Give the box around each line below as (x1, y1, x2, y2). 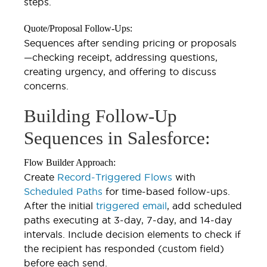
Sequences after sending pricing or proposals (24, 37, 237, 48)
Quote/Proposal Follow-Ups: (24, 23, 132, 33)
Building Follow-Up (24, 105, 177, 126)
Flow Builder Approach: (24, 157, 116, 167)
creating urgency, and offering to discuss (24, 66, 216, 77)
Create (24, 171, 54, 182)
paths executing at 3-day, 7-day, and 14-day (24, 214, 232, 225)
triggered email (93, 200, 167, 211)
